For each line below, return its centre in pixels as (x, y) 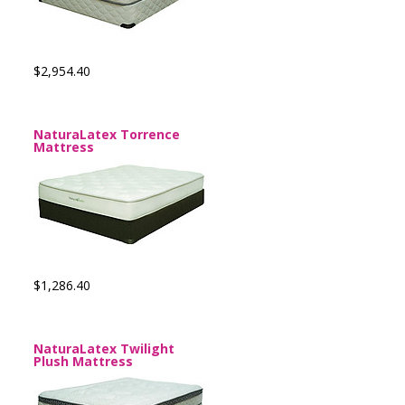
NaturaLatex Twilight (104, 348)
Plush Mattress (83, 361)
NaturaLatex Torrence (107, 134)
